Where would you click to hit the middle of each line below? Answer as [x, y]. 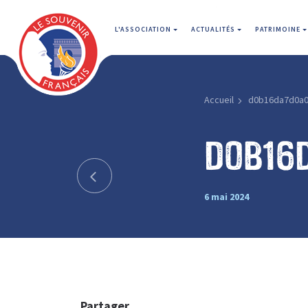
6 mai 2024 [226, 196]
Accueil [219, 100]
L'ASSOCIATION [144, 29]
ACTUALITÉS [214, 29]
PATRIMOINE [279, 29]
